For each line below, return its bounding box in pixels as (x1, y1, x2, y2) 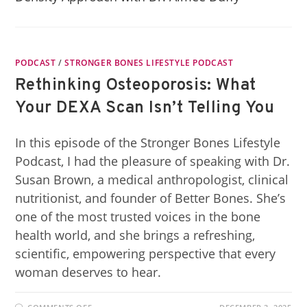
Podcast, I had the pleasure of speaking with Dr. (15, 153, 291, 169)
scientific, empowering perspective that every (15, 245, 276, 262)
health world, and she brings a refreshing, (15, 227, 256, 243)
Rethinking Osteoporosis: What (15, 75, 256, 96)
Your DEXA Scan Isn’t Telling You (15, 98, 275, 119)
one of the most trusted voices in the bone (15, 208, 261, 225)
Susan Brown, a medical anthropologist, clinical (15, 171, 289, 188)
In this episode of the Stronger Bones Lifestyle (15, 134, 281, 151)
